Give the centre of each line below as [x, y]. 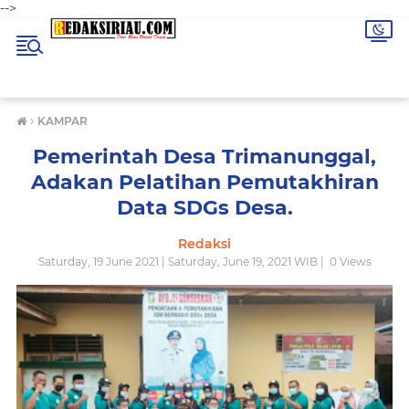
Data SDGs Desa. [204, 208]
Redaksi [204, 244]
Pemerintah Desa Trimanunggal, [204, 157]
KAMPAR [63, 121]
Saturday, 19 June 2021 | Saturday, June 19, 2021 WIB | [182, 262]
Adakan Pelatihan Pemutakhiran [204, 182]
